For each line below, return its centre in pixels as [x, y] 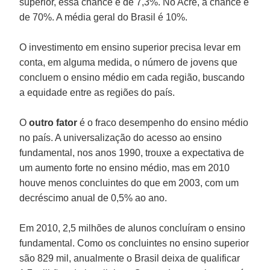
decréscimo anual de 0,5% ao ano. [93, 198]
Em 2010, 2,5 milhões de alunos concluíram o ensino [133, 228]
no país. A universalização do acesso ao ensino [121, 137]
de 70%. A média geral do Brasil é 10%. [104, 17]
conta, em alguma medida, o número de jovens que [129, 62]
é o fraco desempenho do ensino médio [163, 122]
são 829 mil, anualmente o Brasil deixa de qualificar [130, 258]
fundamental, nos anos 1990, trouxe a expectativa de [132, 152]
